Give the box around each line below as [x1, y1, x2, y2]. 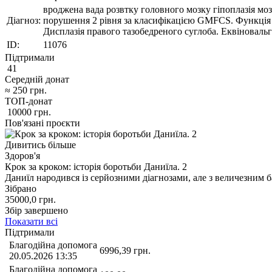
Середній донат [5, 73, 69, 84]
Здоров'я [5, 150, 40, 161]
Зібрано [5, 183, 36, 194]
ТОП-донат [5, 95, 52, 106]
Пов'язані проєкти [5, 117, 80, 128]
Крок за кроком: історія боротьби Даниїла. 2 [5, 161, 187, 172]
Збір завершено [5, 205, 68, 216]
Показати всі [5, 216, 58, 226]
